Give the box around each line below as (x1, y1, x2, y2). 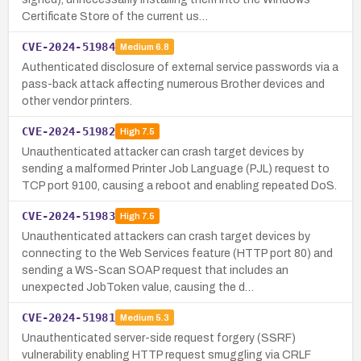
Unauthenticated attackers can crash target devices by (22, 230, 310, 243)
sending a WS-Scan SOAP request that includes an (22, 263, 288, 276)
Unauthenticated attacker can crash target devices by (22, 145, 304, 158)
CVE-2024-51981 (22, 310, 115, 324)
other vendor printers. (22, 94, 132, 107)
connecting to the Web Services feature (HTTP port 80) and (22, 247, 333, 259)
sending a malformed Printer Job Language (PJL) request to (22, 162, 330, 175)
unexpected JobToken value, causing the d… (22, 280, 254, 293)
